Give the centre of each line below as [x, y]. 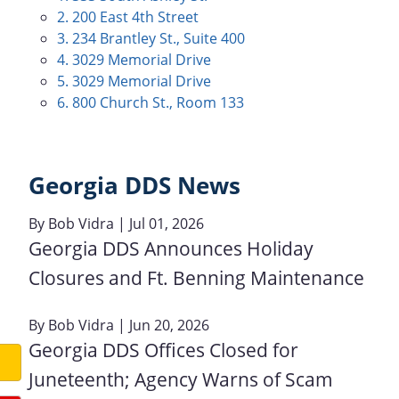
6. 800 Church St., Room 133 [151, 102]
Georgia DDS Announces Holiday [171, 248]
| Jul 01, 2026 [159, 223]
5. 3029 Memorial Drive [134, 81]
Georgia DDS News [134, 186]
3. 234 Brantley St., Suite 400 [151, 38]
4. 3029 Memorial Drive [134, 60]
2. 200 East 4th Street [128, 17]
